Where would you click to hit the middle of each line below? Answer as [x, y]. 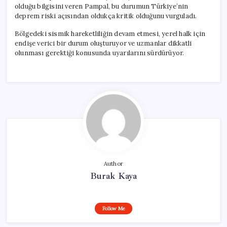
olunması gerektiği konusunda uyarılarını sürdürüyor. [100, 53]
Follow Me [113, 208]
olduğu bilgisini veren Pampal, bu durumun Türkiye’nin [102, 6]
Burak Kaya [113, 176]
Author [113, 163]
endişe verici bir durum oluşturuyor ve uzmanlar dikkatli [103, 43]
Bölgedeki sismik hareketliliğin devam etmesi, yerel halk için [110, 33]
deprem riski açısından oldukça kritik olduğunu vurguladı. [106, 16]
